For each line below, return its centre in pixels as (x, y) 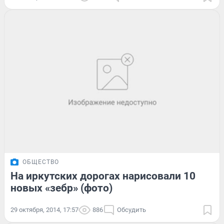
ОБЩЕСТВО (41, 162)
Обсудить (131, 210)
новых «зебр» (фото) (61, 188)
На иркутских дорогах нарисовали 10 (103, 176)
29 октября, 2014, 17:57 (44, 210)
